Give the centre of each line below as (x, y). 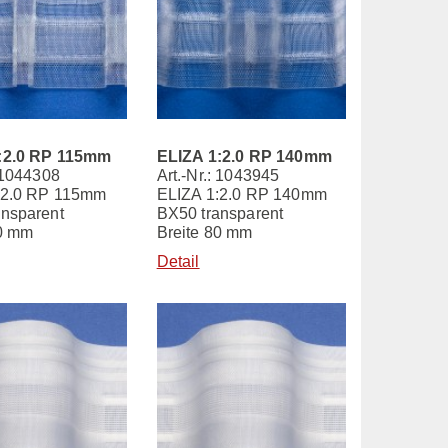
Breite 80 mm (204, 233)
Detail (178, 262)
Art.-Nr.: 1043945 (218, 176)
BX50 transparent (220, 214)
